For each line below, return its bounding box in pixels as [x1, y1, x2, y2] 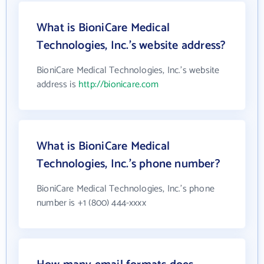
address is [37, 76, 78, 93]
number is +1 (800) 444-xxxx [37, 194, 146, 211]
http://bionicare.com [78, 76, 159, 93]
